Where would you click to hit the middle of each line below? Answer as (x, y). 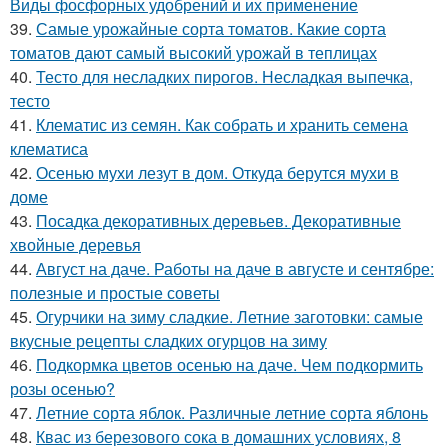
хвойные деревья (75, 244)
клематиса (49, 148)
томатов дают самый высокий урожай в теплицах (193, 52)
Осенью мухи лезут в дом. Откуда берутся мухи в (217, 172)
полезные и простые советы (115, 292)
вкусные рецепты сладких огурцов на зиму (168, 340)
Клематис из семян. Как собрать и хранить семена (222, 124)
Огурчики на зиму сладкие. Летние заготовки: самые (229, 316)
